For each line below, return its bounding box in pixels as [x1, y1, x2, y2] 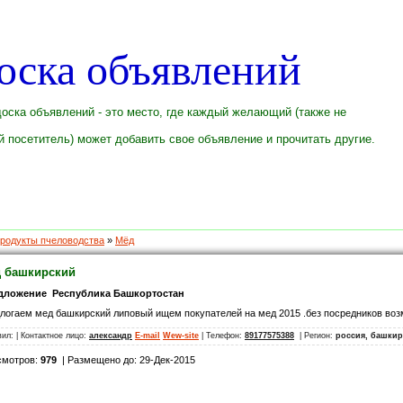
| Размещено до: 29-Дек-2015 [57, 354, 195, 366]
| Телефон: [199, 331, 245, 341]
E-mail [135, 331, 160, 341]
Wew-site [163, 331, 199, 341]
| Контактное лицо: [16, 331, 89, 341]
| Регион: [294, 331, 336, 341]
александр [89, 331, 132, 341]
